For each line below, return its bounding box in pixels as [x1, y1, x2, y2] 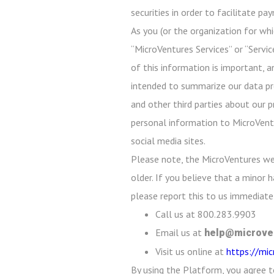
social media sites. [131, 135, 206, 147]
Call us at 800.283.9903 [155, 208, 256, 220]
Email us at [155, 226, 204, 239]
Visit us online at [155, 245, 226, 257]
